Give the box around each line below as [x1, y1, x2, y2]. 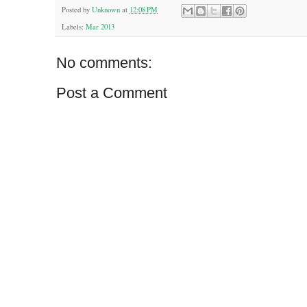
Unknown [92, 5, 120, 15]
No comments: [56, 54, 152, 72]
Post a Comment [56, 84, 167, 102]
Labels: [62, 22, 86, 32]
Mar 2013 [86, 22, 114, 32]
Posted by [62, 5, 92, 15]
